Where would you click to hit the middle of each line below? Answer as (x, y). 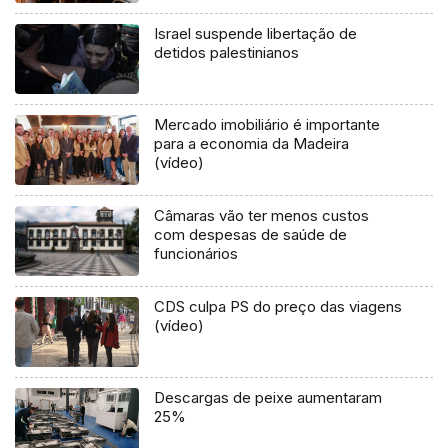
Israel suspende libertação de (256, 34)
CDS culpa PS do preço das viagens (278, 307)
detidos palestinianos (227, 53)
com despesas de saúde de (251, 235)
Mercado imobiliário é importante (267, 125)
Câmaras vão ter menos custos (262, 216)
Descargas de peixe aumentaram (268, 398)
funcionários (196, 254)
